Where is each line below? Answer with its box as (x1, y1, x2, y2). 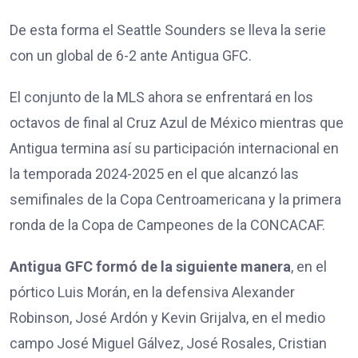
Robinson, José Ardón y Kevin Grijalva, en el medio (10, 309, 325, 327)
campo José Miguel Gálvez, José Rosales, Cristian (10, 335, 327, 352)
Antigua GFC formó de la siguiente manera (10, 258, 291, 276)
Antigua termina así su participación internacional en (10, 140, 339, 157)
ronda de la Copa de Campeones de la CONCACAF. (10, 217, 325, 234)
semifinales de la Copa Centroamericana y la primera (10, 191, 341, 209)
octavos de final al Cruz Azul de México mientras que (10, 114, 344, 132)
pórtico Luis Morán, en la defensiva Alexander (10, 284, 295, 301)
